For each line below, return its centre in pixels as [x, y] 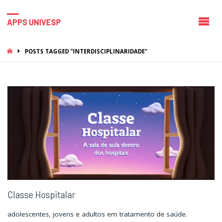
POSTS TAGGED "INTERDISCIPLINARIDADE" [86, 52]
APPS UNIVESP [34, 22]
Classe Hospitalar [41, 194]
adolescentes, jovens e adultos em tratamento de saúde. [97, 214]
